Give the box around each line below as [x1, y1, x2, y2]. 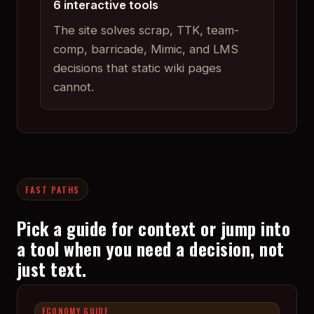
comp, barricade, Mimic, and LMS [53, 42, 238, 57]
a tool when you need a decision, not [17, 235, 285, 261]
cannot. [53, 80, 94, 95]
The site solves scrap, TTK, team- [53, 23, 239, 38]
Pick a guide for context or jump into [17, 214, 291, 241]
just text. [17, 255, 87, 282]
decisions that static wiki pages [53, 61, 221, 76]
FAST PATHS [25, 183, 81, 196]
